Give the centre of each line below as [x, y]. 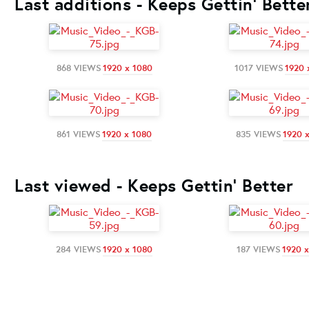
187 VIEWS [259, 249]
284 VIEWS [79, 249]
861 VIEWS [79, 134]
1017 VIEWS [259, 68]
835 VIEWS [259, 134]
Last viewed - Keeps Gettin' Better [154, 185]
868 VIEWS [79, 68]
